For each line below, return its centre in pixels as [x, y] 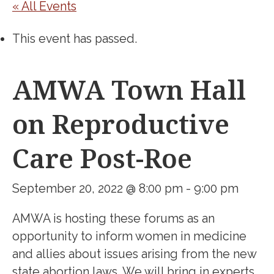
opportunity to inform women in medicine [129, 237]
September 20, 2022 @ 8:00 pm [98, 189]
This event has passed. [75, 39]
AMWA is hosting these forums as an [113, 219]
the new [234, 254]
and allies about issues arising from [112, 254]
